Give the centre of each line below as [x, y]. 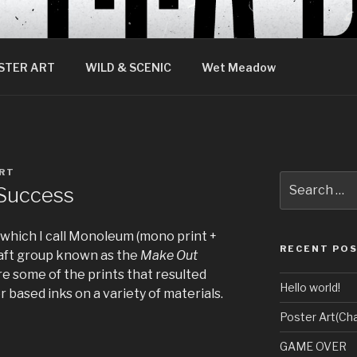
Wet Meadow [238, 67]
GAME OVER [313, 347]
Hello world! [310, 288]
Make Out [169, 256]
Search [300, 180]
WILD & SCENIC [128, 67]
